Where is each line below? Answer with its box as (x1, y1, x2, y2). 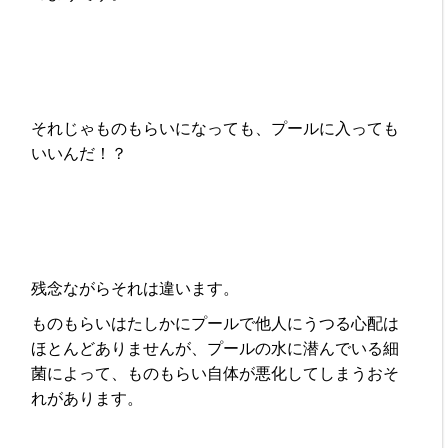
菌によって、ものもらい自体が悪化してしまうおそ (31, 365, 400, 383)
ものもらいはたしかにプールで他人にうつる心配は (31, 315, 400, 333)
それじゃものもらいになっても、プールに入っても (31, 120, 400, 138)
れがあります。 (31, 390, 144, 408)
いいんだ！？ (31, 145, 128, 163)
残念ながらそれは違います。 (31, 280, 240, 298)
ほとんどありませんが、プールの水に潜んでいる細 (31, 340, 400, 358)
